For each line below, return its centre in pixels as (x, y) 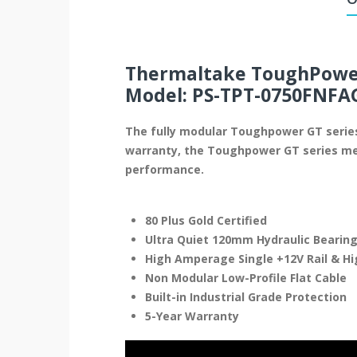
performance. (165, 169)
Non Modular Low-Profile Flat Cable (246, 277)
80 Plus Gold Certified (206, 220)
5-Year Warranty (192, 316)
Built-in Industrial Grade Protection (246, 296)
